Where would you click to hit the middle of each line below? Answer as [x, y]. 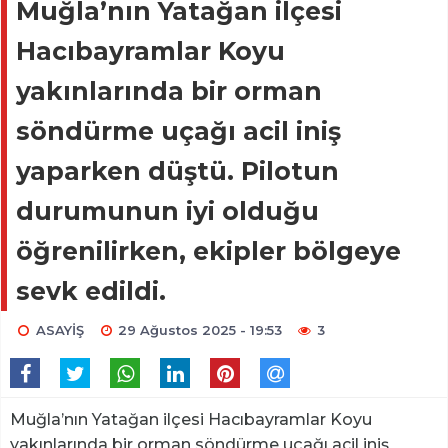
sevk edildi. [91, 291]
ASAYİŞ [59, 330]
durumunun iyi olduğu [167, 211]
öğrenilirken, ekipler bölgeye [208, 251]
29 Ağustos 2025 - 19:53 [200, 330]
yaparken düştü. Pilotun [177, 171]
